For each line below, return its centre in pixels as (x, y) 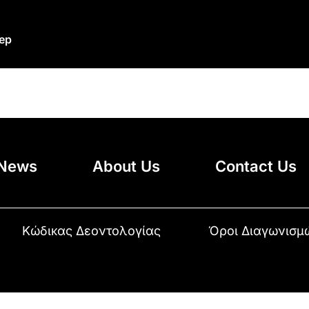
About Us (127, 166)
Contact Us (256, 166)
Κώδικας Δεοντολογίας (92, 230)
